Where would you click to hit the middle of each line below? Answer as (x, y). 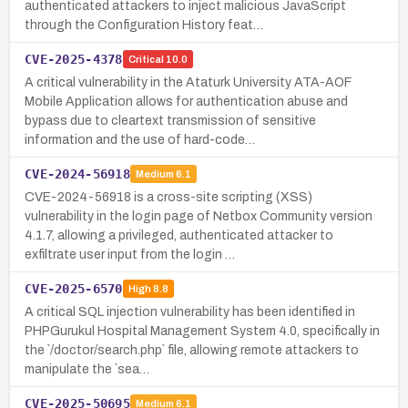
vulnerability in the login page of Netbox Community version (199, 216)
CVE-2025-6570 (74, 288)
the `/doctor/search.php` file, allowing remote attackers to (192, 350)
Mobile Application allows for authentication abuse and (186, 101)
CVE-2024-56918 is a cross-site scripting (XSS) (168, 197)
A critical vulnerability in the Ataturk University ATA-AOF (188, 82)
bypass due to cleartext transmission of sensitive (170, 120)
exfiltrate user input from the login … (130, 254)
